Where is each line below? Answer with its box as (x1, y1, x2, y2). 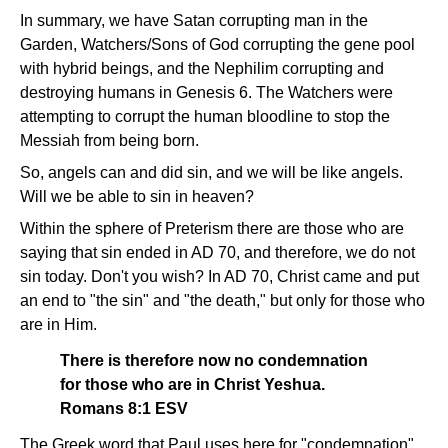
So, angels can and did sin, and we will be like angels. (20, 164, 403, 181)
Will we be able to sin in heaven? (20, 188, 254, 205)
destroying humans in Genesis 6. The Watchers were (20, 84, 393, 101)
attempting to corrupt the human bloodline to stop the (20, 108, 390, 125)
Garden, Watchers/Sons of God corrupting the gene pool (20, 36, 415, 53)
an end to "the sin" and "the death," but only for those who (20, 292, 425, 309)
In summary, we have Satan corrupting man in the (20, 12, 368, 29)
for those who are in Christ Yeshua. (60, 376, 325, 393)
